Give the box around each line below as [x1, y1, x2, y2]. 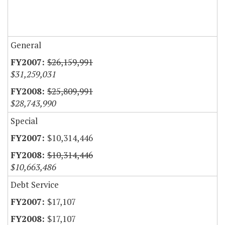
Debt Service [11, 179, 59, 191]
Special [11, 115, 38, 127]
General [11, 39, 41, 51]
